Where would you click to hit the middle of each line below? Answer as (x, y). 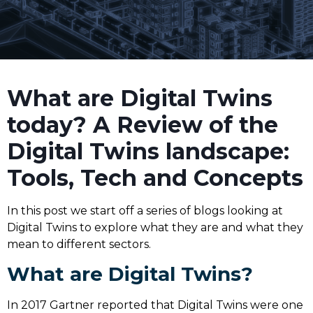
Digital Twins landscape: (148, 151)
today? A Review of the (143, 124)
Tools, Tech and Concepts (155, 177)
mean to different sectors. (79, 244)
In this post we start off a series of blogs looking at (145, 210)
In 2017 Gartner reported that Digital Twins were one (155, 305)
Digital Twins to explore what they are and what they (155, 227)
